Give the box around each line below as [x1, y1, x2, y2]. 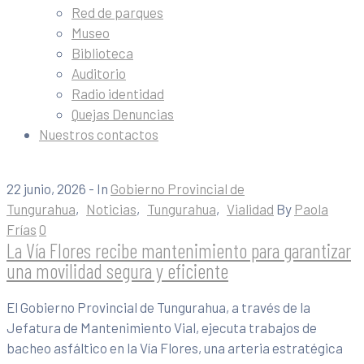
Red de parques [71, 4, 163, 20]
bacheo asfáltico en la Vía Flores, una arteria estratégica [6, 340, 343, 357]
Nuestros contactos [39, 126, 158, 142]
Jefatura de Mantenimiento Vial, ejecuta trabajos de [6, 319, 317, 336]
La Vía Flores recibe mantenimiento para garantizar [6, 237, 351, 262]
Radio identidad [71, 85, 164, 102]
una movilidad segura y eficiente [6, 258, 228, 283]
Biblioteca [71, 45, 133, 61]
